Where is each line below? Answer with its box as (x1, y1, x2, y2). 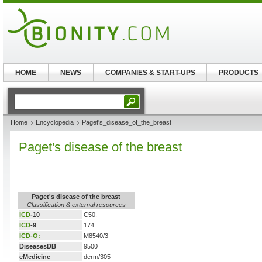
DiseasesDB (19, 243, 56, 250)
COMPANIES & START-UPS (105, 68, 195, 77)
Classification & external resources (26, 201, 126, 208)
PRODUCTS (218, 68, 258, 77)
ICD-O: (19, 232, 40, 239)
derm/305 (84, 253, 112, 260)
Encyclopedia (36, 119, 74, 126)
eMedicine (19, 253, 50, 260)
